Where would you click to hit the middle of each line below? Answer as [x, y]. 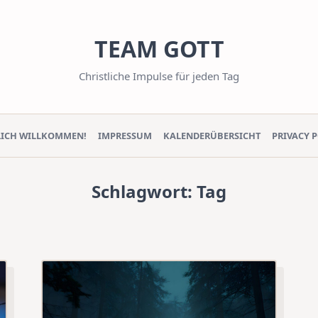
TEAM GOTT [159, 49]
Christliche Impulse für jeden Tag [159, 76]
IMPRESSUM [125, 136]
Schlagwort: [144, 191]
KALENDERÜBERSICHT [212, 136]
